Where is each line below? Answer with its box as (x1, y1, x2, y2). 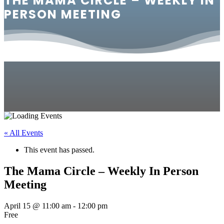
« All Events (4, 128, 43, 137)
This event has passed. (24, 145, 94, 154)
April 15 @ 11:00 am (4, 201, 71, 210)
